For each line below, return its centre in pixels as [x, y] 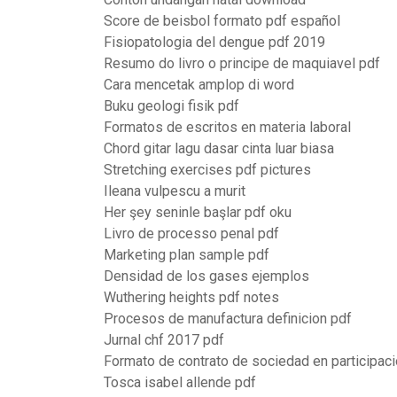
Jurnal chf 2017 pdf [164, 340]
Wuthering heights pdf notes [191, 297]
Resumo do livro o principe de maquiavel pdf [242, 63]
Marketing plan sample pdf [187, 255]
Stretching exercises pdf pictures [207, 170]
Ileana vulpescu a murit [175, 191]
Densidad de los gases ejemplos [206, 276]
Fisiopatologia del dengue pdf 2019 [214, 42]
